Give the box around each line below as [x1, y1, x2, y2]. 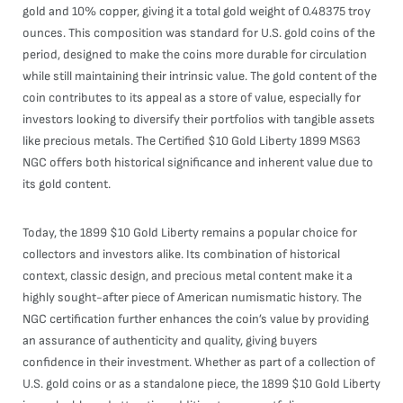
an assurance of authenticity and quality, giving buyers [22, 333, 318, 348]
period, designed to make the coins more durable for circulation [22, 47, 367, 62]
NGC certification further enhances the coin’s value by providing [22, 311, 369, 327]
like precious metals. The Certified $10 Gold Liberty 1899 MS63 [22, 133, 361, 148]
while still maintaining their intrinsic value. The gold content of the [22, 68, 377, 84]
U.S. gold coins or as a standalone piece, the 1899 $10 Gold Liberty [22, 376, 381, 391]
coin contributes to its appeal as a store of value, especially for [22, 90, 361, 105]
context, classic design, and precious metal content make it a [22, 268, 353, 283]
